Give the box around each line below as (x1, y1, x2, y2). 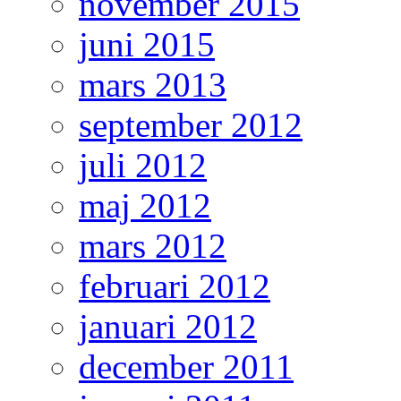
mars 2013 (79, 65, 226, 105)
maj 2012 (79, 186, 211, 226)
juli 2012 (79, 146, 207, 185)
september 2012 (79, 106, 303, 145)
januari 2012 (79, 307, 257, 346)
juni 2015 (79, 25, 215, 64)
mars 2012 (79, 226, 226, 266)
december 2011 (79, 347, 294, 387)
